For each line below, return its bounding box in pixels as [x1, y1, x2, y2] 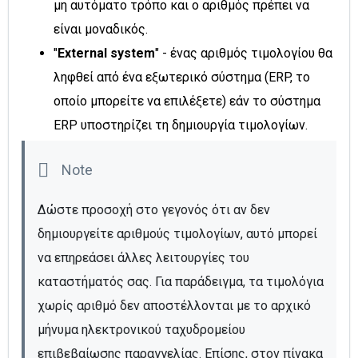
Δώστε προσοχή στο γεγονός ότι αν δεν [38, 201, 270, 217]
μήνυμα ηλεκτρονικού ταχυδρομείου [38, 321, 245, 337]
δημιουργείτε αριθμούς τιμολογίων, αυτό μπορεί [38, 225, 317, 241]
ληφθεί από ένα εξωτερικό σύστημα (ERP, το [54, 69, 310, 85]
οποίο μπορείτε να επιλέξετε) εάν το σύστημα [54, 93, 320, 109]
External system [58, 45, 155, 61]
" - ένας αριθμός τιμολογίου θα [155, 45, 332, 61]
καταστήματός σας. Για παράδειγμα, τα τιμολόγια [38, 273, 324, 289]
